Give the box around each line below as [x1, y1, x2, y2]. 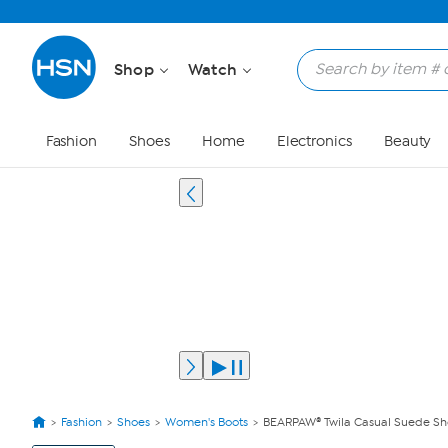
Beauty [383, 133, 432, 150]
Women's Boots [165, 415, 248, 429]
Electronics [276, 133, 352, 150]
